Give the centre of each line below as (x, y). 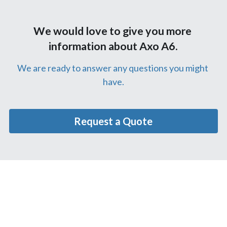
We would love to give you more (112, 31)
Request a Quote (113, 121)
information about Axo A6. (113, 46)
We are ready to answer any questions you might (112, 68)
